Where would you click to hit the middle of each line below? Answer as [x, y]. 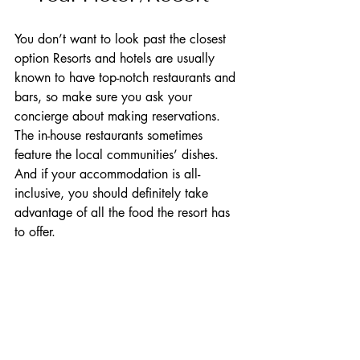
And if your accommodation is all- [107, 174]
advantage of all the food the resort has [124, 213]
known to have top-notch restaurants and [127, 78]
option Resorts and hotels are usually [117, 59]
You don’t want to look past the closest [122, 39]
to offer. [43, 232]
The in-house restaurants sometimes [110, 136]
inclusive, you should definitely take [113, 194]
